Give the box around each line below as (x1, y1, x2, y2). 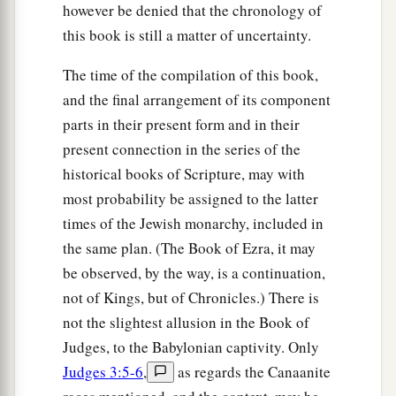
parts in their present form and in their (63, 114, 300, 135)
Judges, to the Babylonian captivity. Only (63, 337, 319, 358)
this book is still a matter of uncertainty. (63, 25, 311, 46)
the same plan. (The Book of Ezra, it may (63, 238, 316, 259)
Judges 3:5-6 (63, 362, 143, 383)
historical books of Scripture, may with (63, 164, 305, 185)
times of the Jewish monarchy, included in (63, 213, 324, 234)
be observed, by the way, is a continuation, (63, 263, 325, 284)
